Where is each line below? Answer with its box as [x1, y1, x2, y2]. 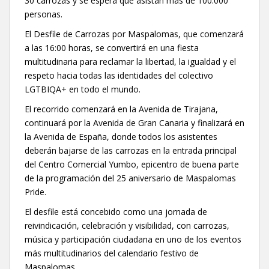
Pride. [25, 186, 46, 198]
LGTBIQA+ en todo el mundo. [25, 83, 141, 95]
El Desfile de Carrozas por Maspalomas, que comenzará [25, 28, 244, 40]
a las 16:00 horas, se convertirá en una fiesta [25, 41, 199, 53]
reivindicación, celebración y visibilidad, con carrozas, [25, 219, 229, 231]
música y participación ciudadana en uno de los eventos [25, 233, 241, 245]
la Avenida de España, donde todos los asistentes [25, 130, 217, 142]
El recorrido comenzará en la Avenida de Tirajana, [25, 103, 218, 115]
